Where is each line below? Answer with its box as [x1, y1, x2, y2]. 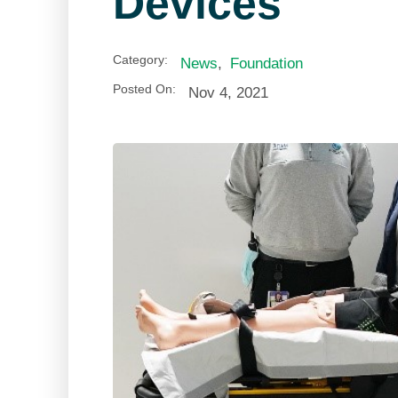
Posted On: [113, 82, 177, 97]
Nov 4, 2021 [188, 84, 268, 101]
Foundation [230, 54, 304, 72]
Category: [113, 52, 169, 68]
